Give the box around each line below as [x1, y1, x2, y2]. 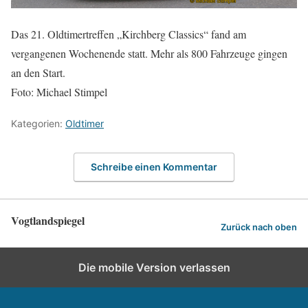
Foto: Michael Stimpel [11, 85, 107, 99]
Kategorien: [11, 118, 65, 129]
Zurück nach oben [221, 222, 297, 233]
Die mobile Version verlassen [78, 260, 230, 274]
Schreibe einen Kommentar [91, 160, 217, 173]
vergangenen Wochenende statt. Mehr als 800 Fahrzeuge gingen [11, 46, 287, 60]
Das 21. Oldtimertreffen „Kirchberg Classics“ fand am [11, 27, 246, 41]
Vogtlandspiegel [11, 212, 85, 228]
